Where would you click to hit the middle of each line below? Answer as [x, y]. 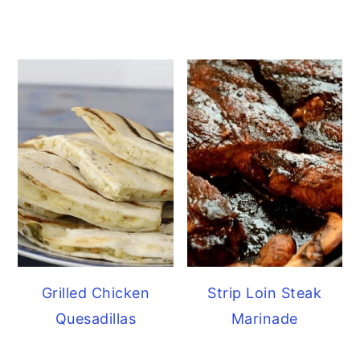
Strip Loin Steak [265, 292]
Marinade [264, 318]
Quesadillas [96, 318]
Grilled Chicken [96, 292]
